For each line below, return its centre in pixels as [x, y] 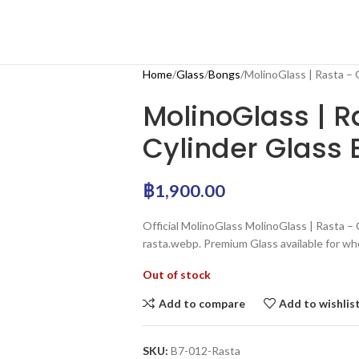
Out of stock [176, 274]
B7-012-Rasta [205, 351]
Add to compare [202, 303]
